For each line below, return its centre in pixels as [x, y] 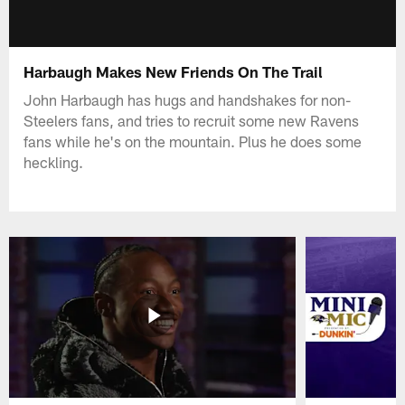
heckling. [54, 161]
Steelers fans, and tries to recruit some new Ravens [192, 120]
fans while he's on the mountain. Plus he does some [193, 141]
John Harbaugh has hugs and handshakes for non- [188, 99]
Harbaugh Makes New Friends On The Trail [174, 71]
